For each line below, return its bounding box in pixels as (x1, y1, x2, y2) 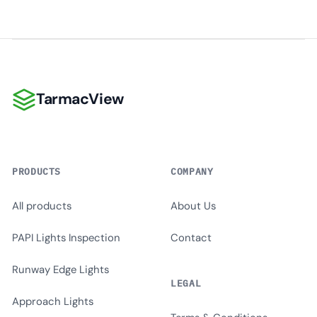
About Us (171, 199, 216, 213)
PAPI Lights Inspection (12, 231, 120, 245)
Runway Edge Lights (12, 263, 109, 277)
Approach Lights (12, 294, 93, 309)
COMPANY (171, 165, 214, 178)
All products (12, 199, 71, 213)
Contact (171, 231, 212, 245)
